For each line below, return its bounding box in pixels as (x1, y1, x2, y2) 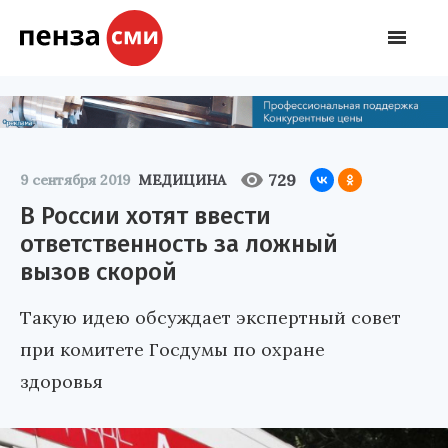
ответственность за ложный (20, 229, 338, 258)
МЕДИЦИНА (138, 170, 226, 189)
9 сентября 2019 (20, 170, 130, 189)
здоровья (20, 369, 103, 393)
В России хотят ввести (20, 201, 271, 230)
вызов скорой (20, 257, 177, 286)
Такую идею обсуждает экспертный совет (20, 305, 401, 329)
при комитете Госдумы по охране (20, 337, 325, 361)
